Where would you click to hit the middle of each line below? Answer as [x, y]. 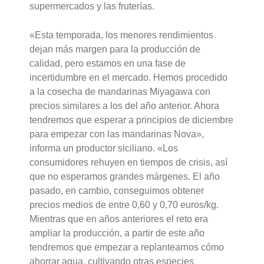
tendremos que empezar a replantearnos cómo [127, 247]
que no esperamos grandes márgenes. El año [125, 177]
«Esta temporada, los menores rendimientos [122, 35]
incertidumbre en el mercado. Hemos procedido [129, 78]
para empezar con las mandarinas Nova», [117, 134]
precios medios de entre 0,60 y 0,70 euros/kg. [124, 205]
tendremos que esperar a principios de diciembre [132, 120]
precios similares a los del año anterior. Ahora [125, 106]
